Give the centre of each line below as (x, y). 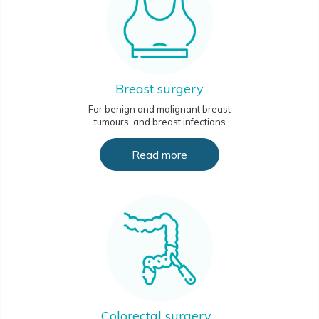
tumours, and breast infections (159, 122)
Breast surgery (159, 89)
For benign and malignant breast (159, 109)
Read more (159, 155)
